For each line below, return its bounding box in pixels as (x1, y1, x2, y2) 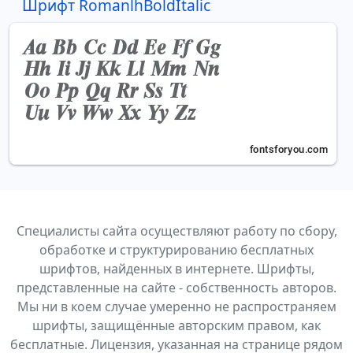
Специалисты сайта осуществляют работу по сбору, (16, 221, 337, 240)
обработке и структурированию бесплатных (39, 240, 314, 258)
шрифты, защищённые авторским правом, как (32, 316, 321, 334)
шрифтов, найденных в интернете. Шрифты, (39, 259, 314, 277)
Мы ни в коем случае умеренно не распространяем (17, 297, 336, 315)
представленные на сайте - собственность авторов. (17, 278, 336, 296)
